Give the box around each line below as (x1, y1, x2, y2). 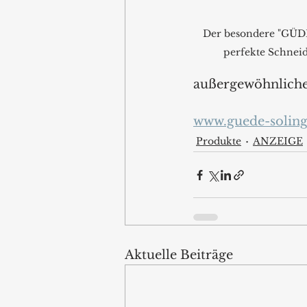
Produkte (196, 134, 241, 147)
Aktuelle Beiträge (125, 247, 233, 263)
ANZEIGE (253, 134, 303, 147)
